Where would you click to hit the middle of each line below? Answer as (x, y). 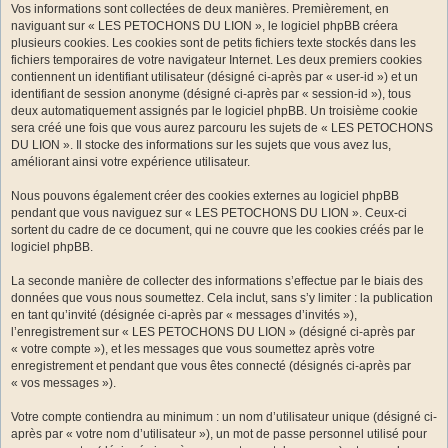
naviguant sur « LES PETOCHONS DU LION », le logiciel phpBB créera (204, 26)
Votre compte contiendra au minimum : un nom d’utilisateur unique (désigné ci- (224, 417)
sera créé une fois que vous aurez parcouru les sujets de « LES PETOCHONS (222, 128)
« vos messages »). (63, 383)
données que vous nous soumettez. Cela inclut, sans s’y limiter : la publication (222, 298)
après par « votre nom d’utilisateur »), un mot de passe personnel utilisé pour (219, 434)
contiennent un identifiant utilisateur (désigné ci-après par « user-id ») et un (214, 77)
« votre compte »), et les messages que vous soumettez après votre (193, 349)
